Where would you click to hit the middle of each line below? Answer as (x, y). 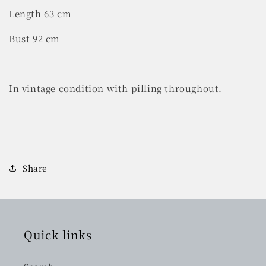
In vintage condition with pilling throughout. (115, 88)
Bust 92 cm (34, 38)
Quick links (58, 234)
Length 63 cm (40, 13)
